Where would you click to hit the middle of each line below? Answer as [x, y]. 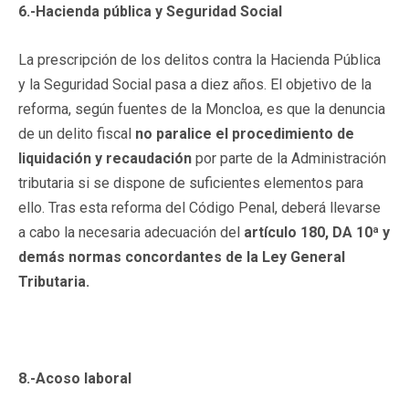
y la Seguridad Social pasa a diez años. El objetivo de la [195, 84]
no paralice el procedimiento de [245, 133]
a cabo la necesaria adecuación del [131, 232]
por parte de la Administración [289, 158]
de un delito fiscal [77, 133]
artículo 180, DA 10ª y [317, 232]
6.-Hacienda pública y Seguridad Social [150, 11]
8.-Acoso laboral [75, 378]
